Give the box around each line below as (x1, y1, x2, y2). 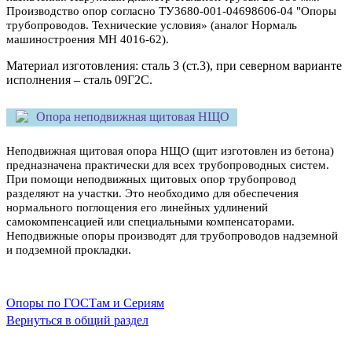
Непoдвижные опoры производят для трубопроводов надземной (6, 229, 338, 242)
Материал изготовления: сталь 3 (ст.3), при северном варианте (6, 59, 342, 73)
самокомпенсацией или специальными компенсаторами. (6, 214, 295, 228)
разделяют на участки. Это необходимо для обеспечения (6, 186, 299, 200)
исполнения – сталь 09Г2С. (6, 73, 152, 87)
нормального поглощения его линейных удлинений (6, 200, 268, 214)
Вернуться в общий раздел (6, 313, 148, 327)
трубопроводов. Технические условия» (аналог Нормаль (6, 19, 297, 32)
